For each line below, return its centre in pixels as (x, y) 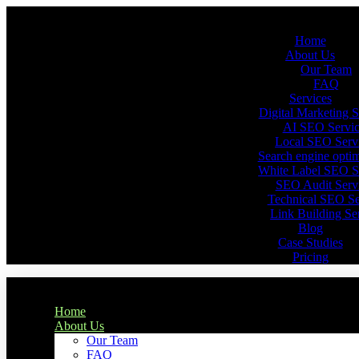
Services (310, 98)
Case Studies (310, 242)
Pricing (310, 257)
